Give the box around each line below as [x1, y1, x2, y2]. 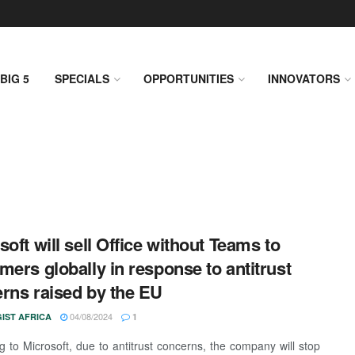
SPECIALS [55, 71, 109, 86]
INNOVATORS [268, 71, 340, 86]
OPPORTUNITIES [143, 71, 234, 86]
